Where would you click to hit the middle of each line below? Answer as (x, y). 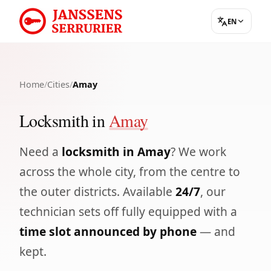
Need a (41, 152)
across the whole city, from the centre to (130, 171)
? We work (198, 152)
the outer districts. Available (97, 191)
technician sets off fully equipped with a (128, 211)
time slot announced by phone (108, 231)
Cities (58, 84)
